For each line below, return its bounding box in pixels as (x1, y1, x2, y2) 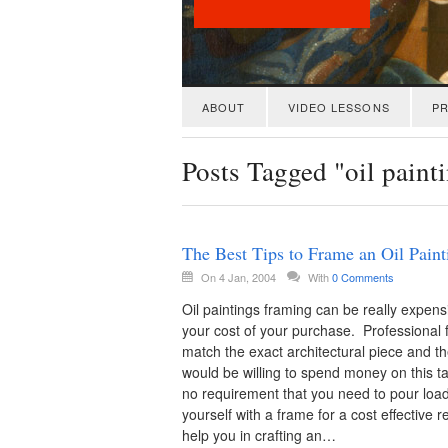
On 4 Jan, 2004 (201, 269, 279, 285)
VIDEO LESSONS (287, 99, 390, 115)
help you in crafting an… (182, 425, 336, 445)
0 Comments (332, 269, 394, 285)
